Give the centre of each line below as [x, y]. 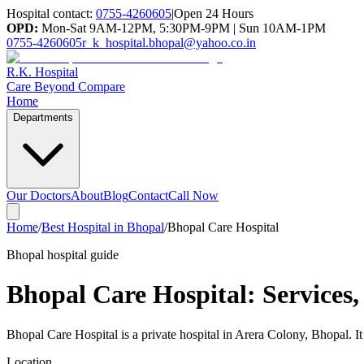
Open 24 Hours [214, 13]
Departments [43, 117]
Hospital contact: [50, 13]
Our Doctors [39, 195]
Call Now [193, 195]
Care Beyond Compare [66, 87]
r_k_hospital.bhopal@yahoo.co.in [169, 43]
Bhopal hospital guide [63, 255]
